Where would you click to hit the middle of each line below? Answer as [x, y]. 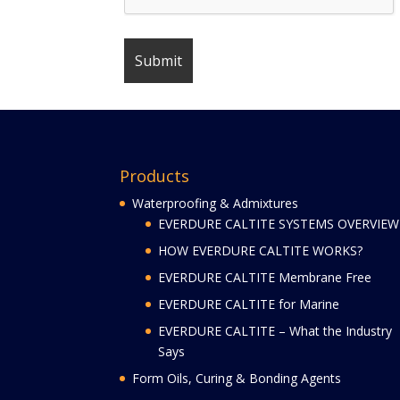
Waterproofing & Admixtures [216, 203]
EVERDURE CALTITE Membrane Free [265, 277]
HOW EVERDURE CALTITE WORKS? [261, 250]
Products [155, 175]
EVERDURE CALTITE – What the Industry [275, 330]
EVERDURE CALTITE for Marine [249, 304]
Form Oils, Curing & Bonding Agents [237, 378]
